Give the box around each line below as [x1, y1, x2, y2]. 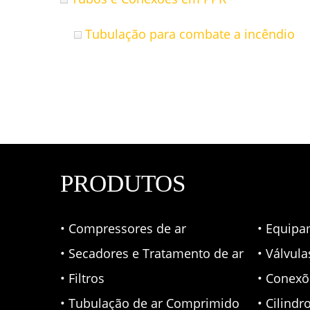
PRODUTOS [60, 170, 185, 197]
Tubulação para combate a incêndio [85, 26, 295, 42]
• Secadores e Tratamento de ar [60, 245, 244, 262]
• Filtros [60, 270, 104, 286]
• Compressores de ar [60, 220, 186, 237]
